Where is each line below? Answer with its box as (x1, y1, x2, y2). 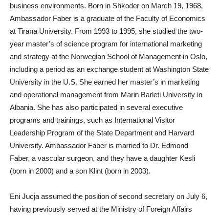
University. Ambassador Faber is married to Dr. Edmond (10, 141, 188, 150)
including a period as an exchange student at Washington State (10, 65, 209, 73)
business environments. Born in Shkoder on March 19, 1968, (10, 1, 203, 10)
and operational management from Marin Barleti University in (10, 90, 202, 99)
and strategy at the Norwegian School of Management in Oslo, (10, 52, 207, 61)
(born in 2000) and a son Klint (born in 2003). (10, 167, 151, 175)
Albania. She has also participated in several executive (10, 103, 183, 111)
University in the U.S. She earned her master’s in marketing (10, 78, 199, 86)
